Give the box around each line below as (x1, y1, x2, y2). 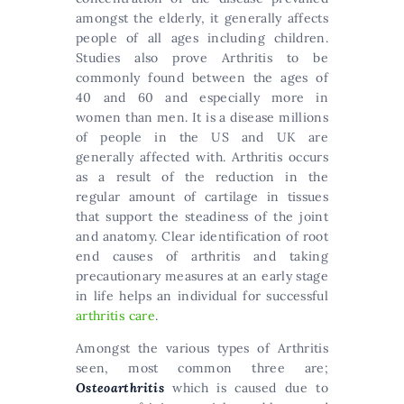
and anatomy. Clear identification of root (76, 228, 328, 244)
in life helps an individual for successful (76, 288, 328, 304)
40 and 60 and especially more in (76, 89, 328, 106)
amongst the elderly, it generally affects (76, 10, 328, 26)
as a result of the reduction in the (76, 169, 328, 185)
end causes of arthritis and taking (76, 248, 328, 264)
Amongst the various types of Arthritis (76, 340, 328, 356)
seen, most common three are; (76, 360, 328, 376)
